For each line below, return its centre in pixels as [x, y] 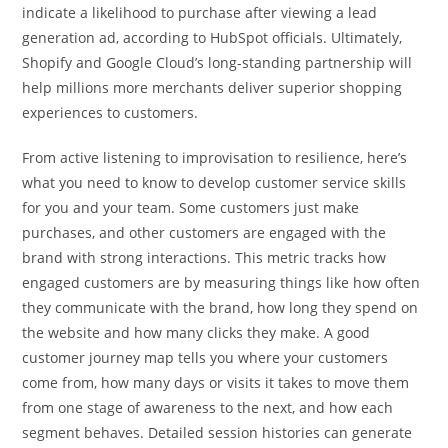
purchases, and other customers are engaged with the [204, 232]
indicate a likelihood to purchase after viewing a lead [200, 12]
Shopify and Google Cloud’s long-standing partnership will [217, 62]
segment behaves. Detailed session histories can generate [217, 432]
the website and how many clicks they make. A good [196, 332]
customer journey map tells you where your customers [205, 357]
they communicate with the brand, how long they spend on [220, 307]
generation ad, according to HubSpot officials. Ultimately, [212, 37]
